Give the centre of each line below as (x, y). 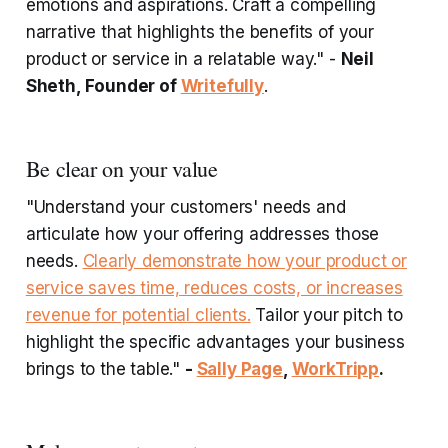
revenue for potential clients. (138, 315)
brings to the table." (105, 369)
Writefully (222, 86)
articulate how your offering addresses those (202, 234)
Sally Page (239, 369)
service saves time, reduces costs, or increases (214, 288)
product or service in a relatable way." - (183, 59)
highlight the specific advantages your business (215, 342)
